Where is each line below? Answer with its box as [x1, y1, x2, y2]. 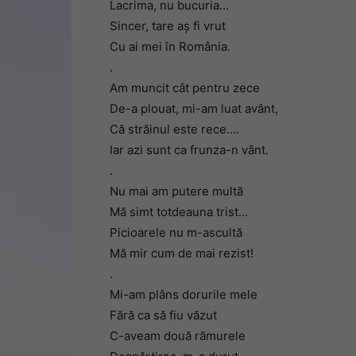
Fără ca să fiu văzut [110, 308, 217, 323]
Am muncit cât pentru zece [110, 80, 260, 95]
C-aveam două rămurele [110, 328, 246, 343]
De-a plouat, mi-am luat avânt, [110, 101, 278, 116]
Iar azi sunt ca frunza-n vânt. [110, 142, 269, 157]
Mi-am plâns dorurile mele [110, 287, 257, 302]
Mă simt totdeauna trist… [110, 204, 248, 219]
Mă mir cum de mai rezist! [110, 246, 253, 261]
